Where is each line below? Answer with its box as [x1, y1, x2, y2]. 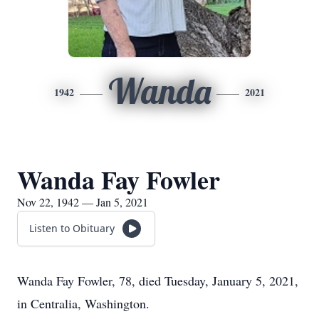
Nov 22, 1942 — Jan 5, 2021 [17, 194, 148, 209]
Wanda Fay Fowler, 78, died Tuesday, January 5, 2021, [17, 272, 298, 289]
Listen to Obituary [29, 221, 115, 235]
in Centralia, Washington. [17, 295, 150, 312]
